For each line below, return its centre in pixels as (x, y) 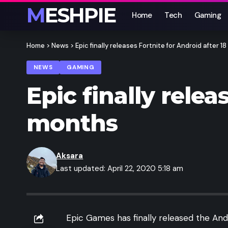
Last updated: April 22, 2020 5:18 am (120, 169)
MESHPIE (80, 15)
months (72, 123)
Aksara (70, 156)
